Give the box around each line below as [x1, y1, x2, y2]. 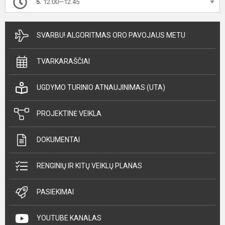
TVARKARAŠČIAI [37, 57, 90, 65]
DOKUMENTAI [37, 136, 80, 144]
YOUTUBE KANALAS [37, 214, 101, 222]
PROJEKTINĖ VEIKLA [37, 109, 101, 118]
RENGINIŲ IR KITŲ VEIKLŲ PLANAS [37, 162, 142, 170]
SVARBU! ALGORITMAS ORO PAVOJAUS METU [37, 31, 185, 39]
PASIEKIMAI [37, 188, 74, 196]
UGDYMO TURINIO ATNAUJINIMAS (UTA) [37, 83, 165, 91]
